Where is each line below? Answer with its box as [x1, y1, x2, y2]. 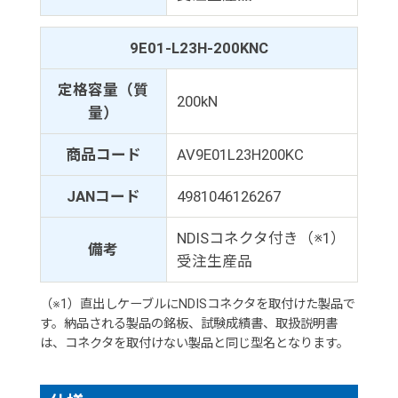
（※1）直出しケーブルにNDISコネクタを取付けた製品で [39, 296, 355, 311]
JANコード [66, 187, 140, 206]
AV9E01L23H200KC [176, 146, 304, 164]
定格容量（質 [58, 81, 149, 99]
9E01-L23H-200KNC [129, 39, 268, 58]
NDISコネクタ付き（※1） [176, 229, 346, 248]
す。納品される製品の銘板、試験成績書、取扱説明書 [39, 315, 338, 330]
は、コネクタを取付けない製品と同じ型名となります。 [39, 335, 349, 350]
